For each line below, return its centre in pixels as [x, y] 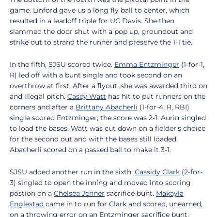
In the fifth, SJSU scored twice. [62, 64]
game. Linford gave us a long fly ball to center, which [100, 10]
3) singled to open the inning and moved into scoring [100, 183]
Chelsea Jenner [79, 193]
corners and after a [43, 107]
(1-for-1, [192, 64]
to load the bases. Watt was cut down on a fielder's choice [108, 128]
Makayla [170, 193]
